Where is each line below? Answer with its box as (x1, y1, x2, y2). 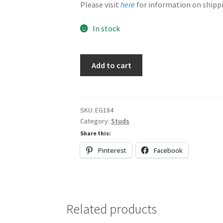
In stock (92, 23, 120, 34)
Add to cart (91, 60, 131, 70)
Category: (80, 116, 111, 126)
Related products (66, 201, 157, 217)
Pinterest (98, 146, 126, 155)
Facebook (153, 146, 183, 155)
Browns (79, 54, 106, 65)
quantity (79, 67, 109, 77)
